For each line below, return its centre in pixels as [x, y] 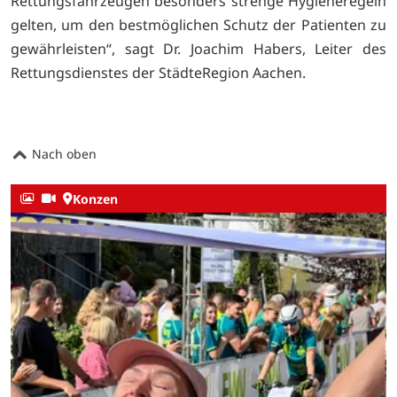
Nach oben [62, 154]
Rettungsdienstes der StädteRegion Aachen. [158, 72]
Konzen [95, 198]
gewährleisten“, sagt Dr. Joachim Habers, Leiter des [198, 48]
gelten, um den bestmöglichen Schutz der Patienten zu [198, 24]
